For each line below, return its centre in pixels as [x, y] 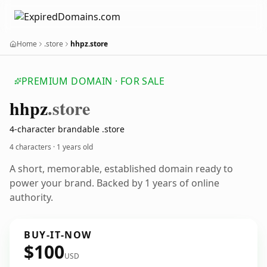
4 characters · [33, 147]
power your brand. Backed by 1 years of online [114, 183]
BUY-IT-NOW [58, 235]
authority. [31, 197]
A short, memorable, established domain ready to [121, 169]
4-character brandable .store [67, 129]
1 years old [75, 147]
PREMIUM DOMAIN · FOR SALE [93, 81]
